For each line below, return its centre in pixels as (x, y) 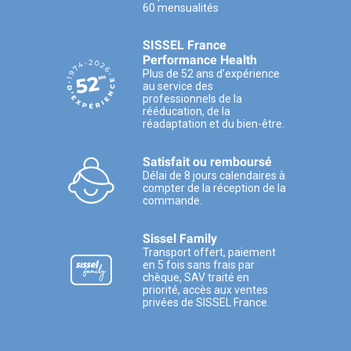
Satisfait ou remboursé (207, 162)
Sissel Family (180, 239)
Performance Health (200, 60)
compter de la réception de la (214, 188)
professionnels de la (192, 99)
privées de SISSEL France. (206, 303)
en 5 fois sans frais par (199, 265)
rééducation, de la (186, 112)
